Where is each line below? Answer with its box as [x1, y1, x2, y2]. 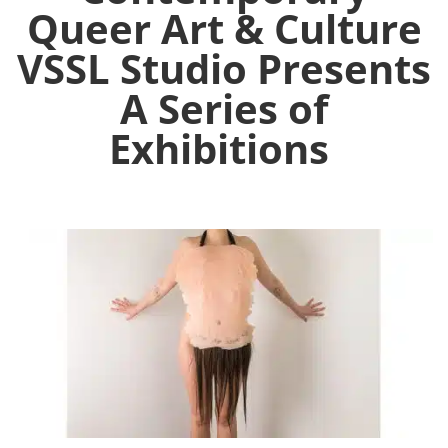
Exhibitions [109, 121, 339, 177]
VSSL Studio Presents [17, 41, 431, 97]
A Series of [120, 81, 328, 137]
